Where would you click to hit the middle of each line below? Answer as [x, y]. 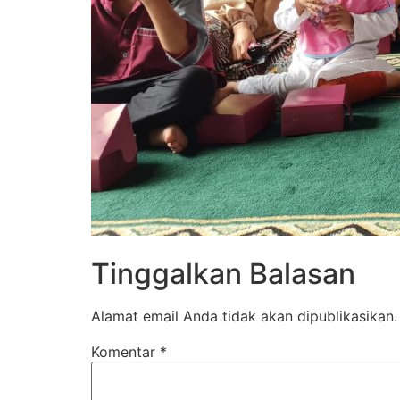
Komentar [125, 352]
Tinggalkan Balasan [223, 274]
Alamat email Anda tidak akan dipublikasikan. [244, 317]
